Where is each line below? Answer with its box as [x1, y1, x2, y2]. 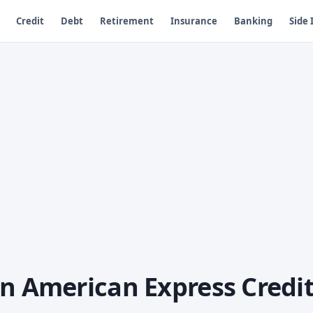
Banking [233, 14, 272, 27]
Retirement [99, 14, 154, 27]
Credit [15, 14, 44, 27]
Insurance [170, 14, 217, 27]
